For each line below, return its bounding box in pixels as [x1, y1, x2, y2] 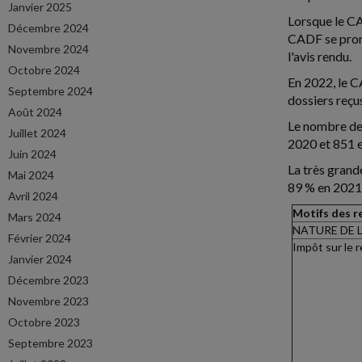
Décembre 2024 [8, 21, 89, 35]
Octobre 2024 [8, 63, 80, 77]
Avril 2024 [8, 189, 58, 203]
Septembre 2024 [8, 84, 93, 98]
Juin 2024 [8, 147, 57, 161]
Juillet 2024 [8, 126, 66, 140]
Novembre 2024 [8, 42, 89, 56]
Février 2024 [8, 231, 71, 245]
